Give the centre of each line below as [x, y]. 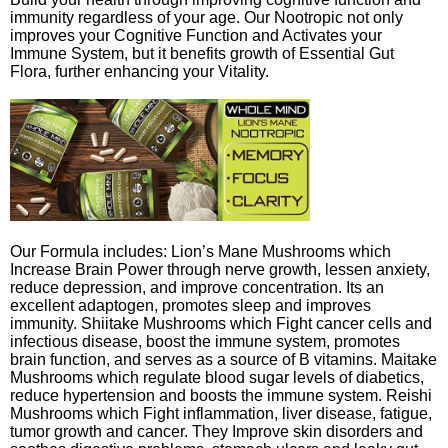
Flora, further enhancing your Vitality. [139, 71]
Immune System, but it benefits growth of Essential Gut [202, 53]
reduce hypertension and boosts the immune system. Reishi [221, 395]
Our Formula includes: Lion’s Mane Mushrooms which [200, 251]
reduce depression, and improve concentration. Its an [197, 287]
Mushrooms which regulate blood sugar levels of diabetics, [217, 377]
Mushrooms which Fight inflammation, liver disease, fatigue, [221, 413]
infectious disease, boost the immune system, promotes [205, 341]
